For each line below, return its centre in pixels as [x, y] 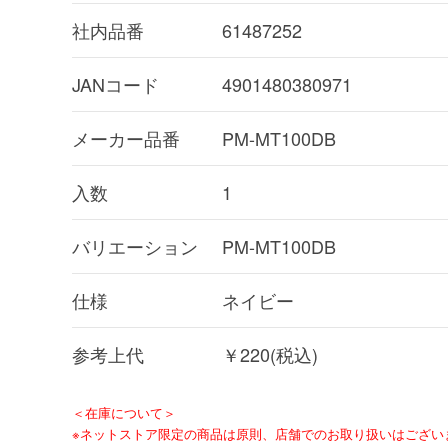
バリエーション [135, 246]
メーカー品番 [126, 138]
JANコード [115, 84]
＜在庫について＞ [124, 412]
